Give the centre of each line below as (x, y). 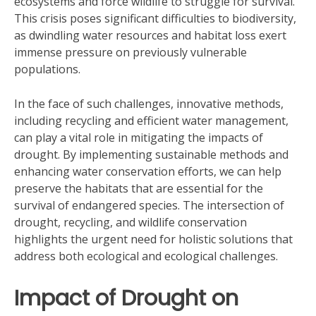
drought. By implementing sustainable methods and (151, 154)
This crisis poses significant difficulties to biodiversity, (155, 18)
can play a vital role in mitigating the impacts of (139, 138)
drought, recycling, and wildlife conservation (130, 222)
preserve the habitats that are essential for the (139, 188)
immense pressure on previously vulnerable (130, 52)
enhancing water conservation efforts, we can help (148, 171)
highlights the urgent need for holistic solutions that (153, 239)
